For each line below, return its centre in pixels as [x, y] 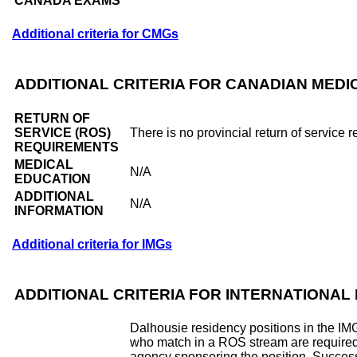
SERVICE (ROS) [63, 132]
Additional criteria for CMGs [95, 34]
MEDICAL [44, 164]
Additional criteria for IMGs [92, 244]
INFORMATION [59, 210]
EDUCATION [53, 178]
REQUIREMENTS [67, 147]
